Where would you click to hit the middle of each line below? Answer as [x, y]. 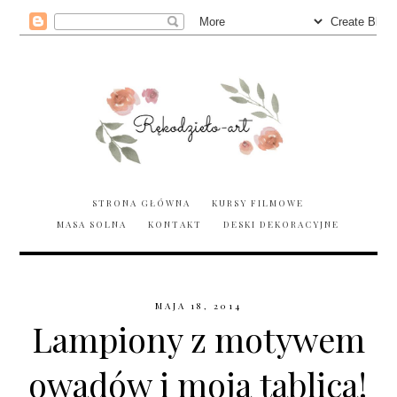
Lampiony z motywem [198, 339]
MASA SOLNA [92, 224]
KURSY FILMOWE [258, 202]
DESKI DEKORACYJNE [282, 224]
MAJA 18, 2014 [198, 305]
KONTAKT [175, 224]
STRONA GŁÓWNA [142, 202]
